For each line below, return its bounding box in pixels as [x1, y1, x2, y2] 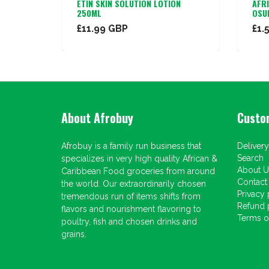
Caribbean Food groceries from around [61, 166, 215, 176]
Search [237, 153, 264, 163]
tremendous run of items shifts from [61, 192, 201, 201]
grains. [61, 229, 86, 239]
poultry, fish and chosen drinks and [61, 217, 197, 226]
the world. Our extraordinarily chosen [61, 179, 206, 189]
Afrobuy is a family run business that [61, 141, 201, 151]
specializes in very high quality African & [61, 154, 217, 163]
